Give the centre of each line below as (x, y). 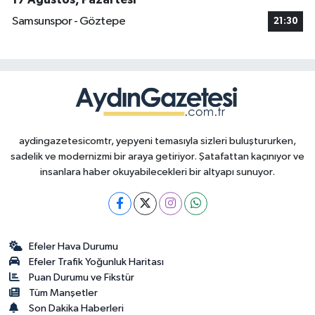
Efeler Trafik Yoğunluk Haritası (97, 262)
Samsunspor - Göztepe (69, 22)
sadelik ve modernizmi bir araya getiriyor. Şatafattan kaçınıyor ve (157, 156)
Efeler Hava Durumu (74, 246)
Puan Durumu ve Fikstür (82, 277)
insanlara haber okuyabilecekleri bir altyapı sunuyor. (157, 172)
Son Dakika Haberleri (77, 308)
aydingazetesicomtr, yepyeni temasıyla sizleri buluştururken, (157, 141)
